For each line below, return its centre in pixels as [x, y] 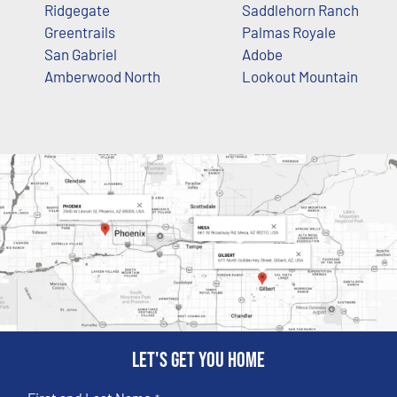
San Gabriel [81, 54]
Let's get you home [198, 360]
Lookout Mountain [300, 76]
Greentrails [80, 31]
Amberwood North [102, 76]
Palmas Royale [288, 31]
